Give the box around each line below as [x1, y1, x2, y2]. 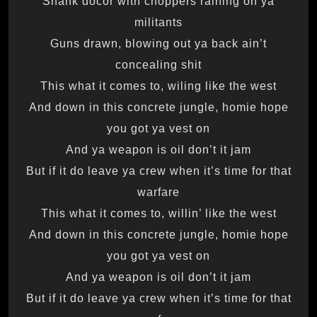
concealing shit [115, 58, 202, 71]
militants [134, 16, 183, 28]
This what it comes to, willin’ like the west [40, 207, 277, 219]
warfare [137, 185, 180, 198]
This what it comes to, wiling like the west [40, 79, 277, 92]
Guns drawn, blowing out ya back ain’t [50, 37, 267, 50]
